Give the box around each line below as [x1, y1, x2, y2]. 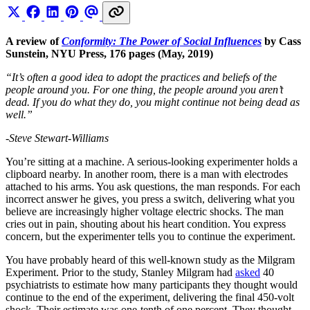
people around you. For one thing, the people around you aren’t [6, 83, 283, 95]
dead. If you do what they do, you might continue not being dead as [6, 95, 300, 108]
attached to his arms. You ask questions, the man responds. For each [6, 180, 300, 192]
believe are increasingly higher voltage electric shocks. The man [6, 205, 284, 217]
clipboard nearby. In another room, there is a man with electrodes [6, 167, 288, 180]
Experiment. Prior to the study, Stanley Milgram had [6, 266, 235, 278]
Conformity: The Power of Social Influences [62, 35, 262, 47]
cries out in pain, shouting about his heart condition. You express [6, 217, 286, 230]
